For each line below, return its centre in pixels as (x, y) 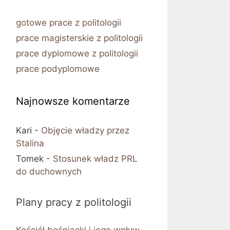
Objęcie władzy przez (85, 131)
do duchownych (49, 172)
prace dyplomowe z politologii (77, 54)
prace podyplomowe (58, 69)
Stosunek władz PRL (95, 159)
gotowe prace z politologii (69, 23)
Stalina (30, 143)
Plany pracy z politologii (74, 203)
